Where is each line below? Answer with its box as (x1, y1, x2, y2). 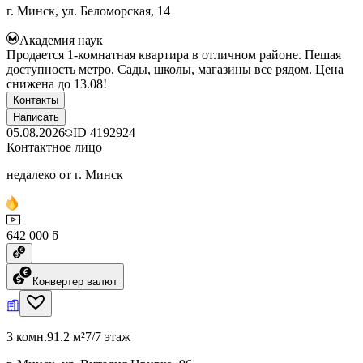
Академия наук (19, 32, 103, 47)
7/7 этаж (85, 329, 130, 344)
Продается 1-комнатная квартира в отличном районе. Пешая (6, 47, 341, 62)
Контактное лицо (6, 139, 102, 154)
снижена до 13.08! (6, 76, 107, 91)
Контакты (13, 93, 58, 106)
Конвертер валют (32, 275, 117, 288)
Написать (13, 110, 59, 123)
